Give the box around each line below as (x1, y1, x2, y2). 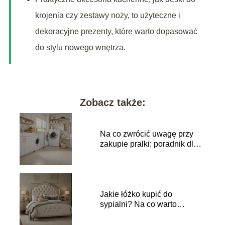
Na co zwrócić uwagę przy (99, 130, 193, 139)
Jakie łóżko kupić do (99, 190, 172, 199)
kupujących (99, 150, 141, 159)
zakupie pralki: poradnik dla (99, 140, 198, 149)
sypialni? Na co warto (99, 200, 177, 209)
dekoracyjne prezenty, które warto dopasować (35, 27, 197, 36)
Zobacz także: (79, 97, 146, 108)
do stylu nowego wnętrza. (35, 43, 126, 52)
